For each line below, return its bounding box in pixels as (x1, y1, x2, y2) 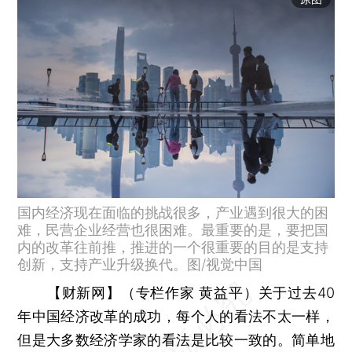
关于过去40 (258, 284, 335, 301)
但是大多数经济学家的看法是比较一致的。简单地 (17, 331, 335, 348)
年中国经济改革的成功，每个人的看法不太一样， (17, 307, 335, 324)
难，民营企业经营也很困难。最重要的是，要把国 (17, 221, 329, 238)
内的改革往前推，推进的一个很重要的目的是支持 (17, 238, 329, 255)
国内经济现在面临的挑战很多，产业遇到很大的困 (17, 203, 329, 221)
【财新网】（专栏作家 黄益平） (46, 284, 258, 301)
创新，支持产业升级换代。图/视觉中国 (17, 255, 263, 273)
